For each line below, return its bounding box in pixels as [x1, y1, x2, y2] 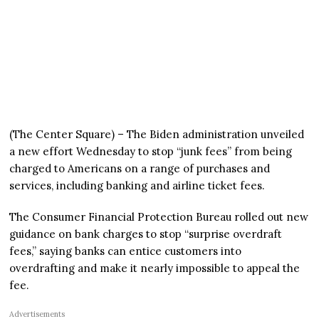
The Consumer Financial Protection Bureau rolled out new [9, 209, 309, 224]
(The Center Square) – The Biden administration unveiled [9, 127, 305, 141]
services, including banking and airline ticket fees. [9, 178, 266, 192]
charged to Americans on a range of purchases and [9, 161, 271, 175]
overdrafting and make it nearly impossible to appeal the [9, 261, 300, 275]
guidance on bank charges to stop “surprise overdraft [9, 226, 283, 241]
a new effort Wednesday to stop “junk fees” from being [9, 144, 293, 158]
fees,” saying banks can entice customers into [9, 244, 242, 258]
